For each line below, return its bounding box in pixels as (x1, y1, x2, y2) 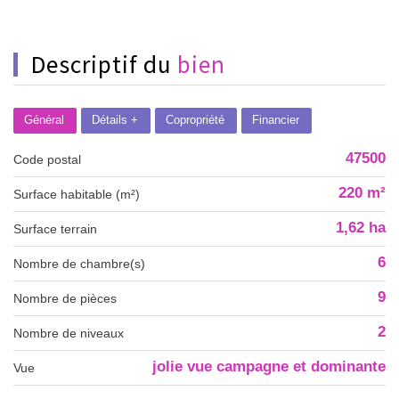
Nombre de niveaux (22, 326, 124, 341)
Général (24, 114, 64, 127)
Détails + (92, 114, 138, 127)
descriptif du (46, 49, 177, 80)
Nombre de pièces (22, 291, 117, 306)
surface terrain (21, 222, 97, 237)
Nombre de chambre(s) (22, 256, 145, 272)
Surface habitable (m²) (21, 187, 140, 202)
